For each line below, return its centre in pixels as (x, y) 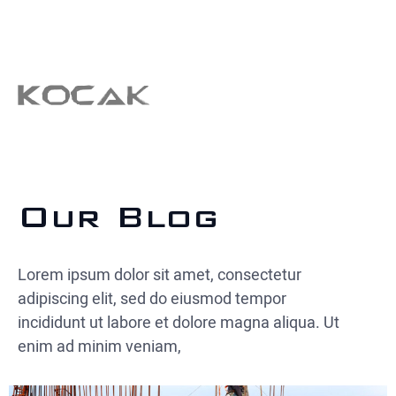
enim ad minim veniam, (99, 347)
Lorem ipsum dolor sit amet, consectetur (160, 275)
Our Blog (118, 217)
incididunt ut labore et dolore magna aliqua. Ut (179, 323)
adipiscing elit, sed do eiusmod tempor (152, 299)
